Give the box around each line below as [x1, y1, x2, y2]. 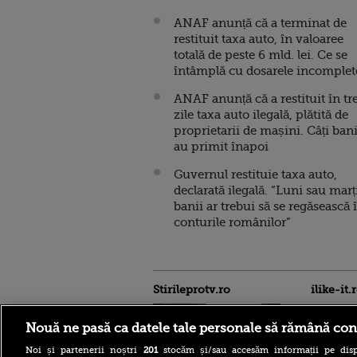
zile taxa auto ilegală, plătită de [174, 108, 348, 122]
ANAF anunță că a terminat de [174, 16, 347, 30]
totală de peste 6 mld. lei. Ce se [174, 48, 347, 62]
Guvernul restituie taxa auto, [174, 167, 337, 182]
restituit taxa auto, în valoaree [174, 32, 343, 46]
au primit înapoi [174, 139, 269, 154]
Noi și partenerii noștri [25, 344, 143, 355]
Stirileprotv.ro [153, 283, 230, 296]
